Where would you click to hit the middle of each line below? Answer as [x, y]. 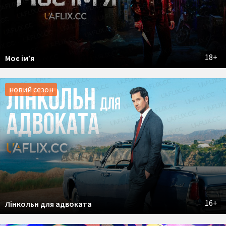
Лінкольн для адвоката [48, 204]
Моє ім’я [20, 58]
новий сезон [31, 90]
